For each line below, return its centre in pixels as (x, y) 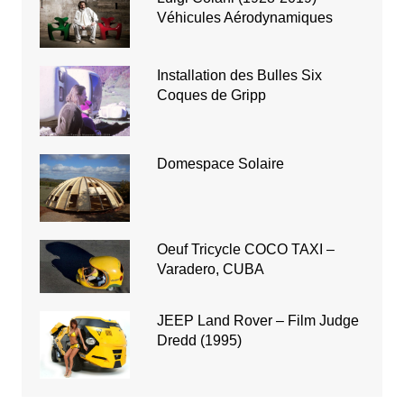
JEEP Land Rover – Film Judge (257, 320)
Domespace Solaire (220, 164)
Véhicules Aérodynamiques (244, 17)
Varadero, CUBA (210, 270)
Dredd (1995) (199, 340)
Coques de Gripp (211, 96)
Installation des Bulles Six (239, 76)
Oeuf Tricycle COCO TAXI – (245, 250)
